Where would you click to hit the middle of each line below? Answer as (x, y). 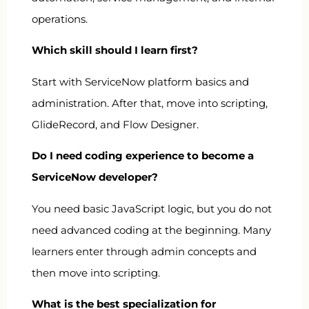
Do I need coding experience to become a (143, 156)
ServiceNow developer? (95, 177)
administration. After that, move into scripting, (150, 103)
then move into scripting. (96, 272)
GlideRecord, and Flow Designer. (115, 124)
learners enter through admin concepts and (144, 251)
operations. (60, 19)
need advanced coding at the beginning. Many (151, 230)
